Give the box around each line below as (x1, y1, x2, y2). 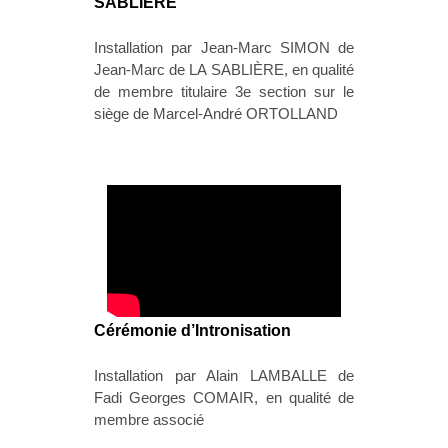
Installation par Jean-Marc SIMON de (94, 39, 354, 57)
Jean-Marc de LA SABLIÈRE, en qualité (94, 61, 354, 79)
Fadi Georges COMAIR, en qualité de (94, 389, 354, 406)
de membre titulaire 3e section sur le (94, 83, 354, 101)
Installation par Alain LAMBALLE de (94, 367, 354, 384)
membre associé (94, 411, 204, 428)
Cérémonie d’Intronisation (94, 322, 291, 339)
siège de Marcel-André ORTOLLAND (94, 105, 338, 123)
